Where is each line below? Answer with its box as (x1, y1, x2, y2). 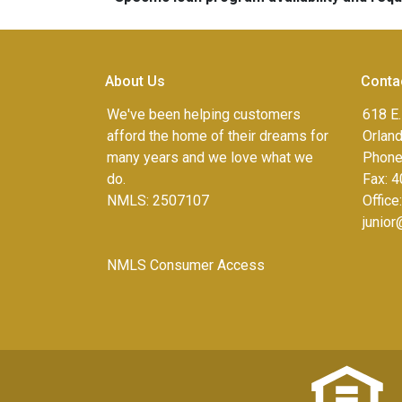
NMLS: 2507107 (107, 192, 209, 209)
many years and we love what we (107, 149, 313, 166)
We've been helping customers (107, 106, 301, 123)
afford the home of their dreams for (107, 127, 328, 144)
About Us (105, 73, 165, 90)
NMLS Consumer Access (107, 257, 265, 274)
